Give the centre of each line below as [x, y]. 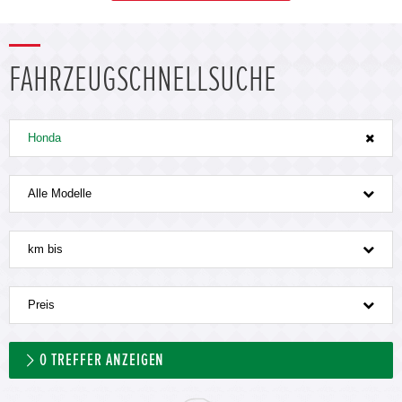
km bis [45, 249]
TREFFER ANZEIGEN [106, 360]
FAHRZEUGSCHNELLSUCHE [143, 79]
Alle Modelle [60, 193]
